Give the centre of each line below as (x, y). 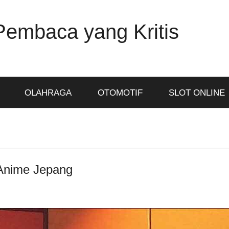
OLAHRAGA (48, 93)
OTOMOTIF (120, 93)
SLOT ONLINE (197, 93)
